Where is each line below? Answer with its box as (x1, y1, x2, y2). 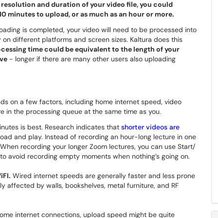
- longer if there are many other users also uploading (7, 54, 176, 63)
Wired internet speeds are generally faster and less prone (11, 171, 195, 180)
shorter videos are (121, 123, 180, 131)
